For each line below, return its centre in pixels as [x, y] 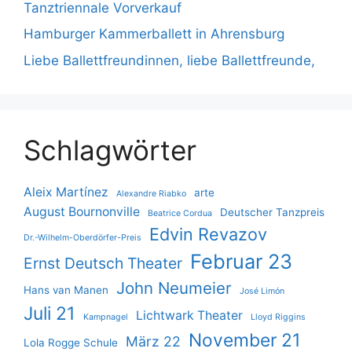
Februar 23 [241, 261]
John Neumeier [174, 288]
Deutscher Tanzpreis [272, 212]
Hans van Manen [66, 290]
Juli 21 [49, 313]
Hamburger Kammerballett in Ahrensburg [154, 34]
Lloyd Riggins [278, 317]
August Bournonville [82, 211]
